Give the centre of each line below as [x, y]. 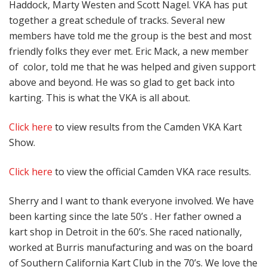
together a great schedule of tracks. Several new [117, 21]
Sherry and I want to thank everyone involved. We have [131, 201]
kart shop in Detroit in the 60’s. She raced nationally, [125, 232]
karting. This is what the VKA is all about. [100, 98]
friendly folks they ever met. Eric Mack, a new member [129, 52]
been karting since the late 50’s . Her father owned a [125, 217]
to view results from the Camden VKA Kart [147, 127]
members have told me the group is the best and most [130, 36]
